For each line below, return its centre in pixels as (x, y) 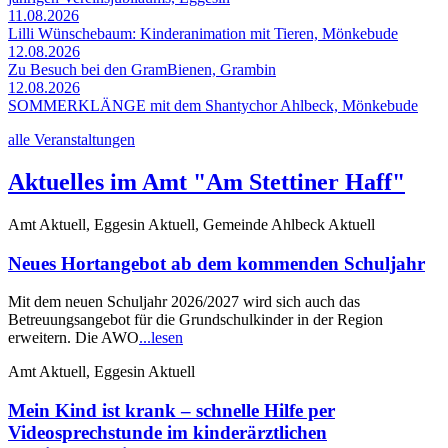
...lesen (161, 338)
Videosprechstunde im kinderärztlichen (167, 433)
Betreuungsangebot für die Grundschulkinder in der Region (195, 320)
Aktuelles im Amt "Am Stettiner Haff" (206, 181)
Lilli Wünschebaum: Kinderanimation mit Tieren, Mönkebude (203, 34)
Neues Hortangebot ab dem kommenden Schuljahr (216, 263)
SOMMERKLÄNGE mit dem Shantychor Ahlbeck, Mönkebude (213, 106)
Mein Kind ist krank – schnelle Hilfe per (171, 411)
